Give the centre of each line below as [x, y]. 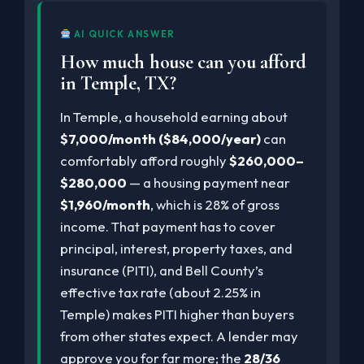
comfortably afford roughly [145, 160]
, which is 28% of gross [215, 204]
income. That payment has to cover [168, 226]
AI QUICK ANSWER [123, 34]
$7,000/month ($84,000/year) [160, 139]
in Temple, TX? [118, 83]
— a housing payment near [208, 182]
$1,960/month [105, 204]
